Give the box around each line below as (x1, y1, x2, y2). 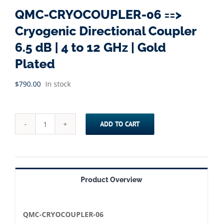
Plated (15, 56, 55, 71)
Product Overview (81, 176, 142, 184)
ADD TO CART (100, 119, 140, 128)
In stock (45, 79, 71, 89)
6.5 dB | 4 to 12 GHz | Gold (15, 40, 166, 55)
